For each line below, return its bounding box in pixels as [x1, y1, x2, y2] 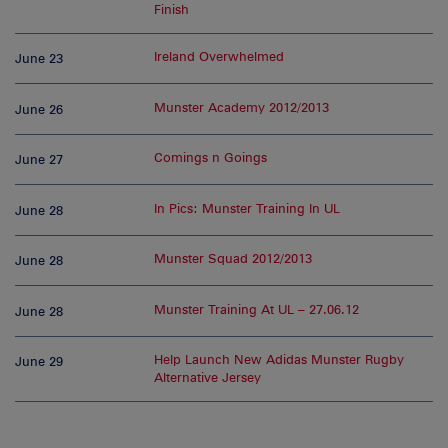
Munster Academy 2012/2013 [154, 99, 330, 115]
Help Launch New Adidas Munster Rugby [154, 351, 405, 367]
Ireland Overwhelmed [154, 49, 285, 65]
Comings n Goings [154, 150, 268, 166]
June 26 [15, 101, 63, 117]
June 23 [15, 51, 63, 67]
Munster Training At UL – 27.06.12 [154, 301, 360, 317]
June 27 [15, 152, 63, 168]
